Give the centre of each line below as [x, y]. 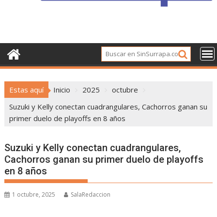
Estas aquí [27, 90]
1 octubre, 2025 [34, 195]
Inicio [62, 90]
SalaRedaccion [91, 195]
